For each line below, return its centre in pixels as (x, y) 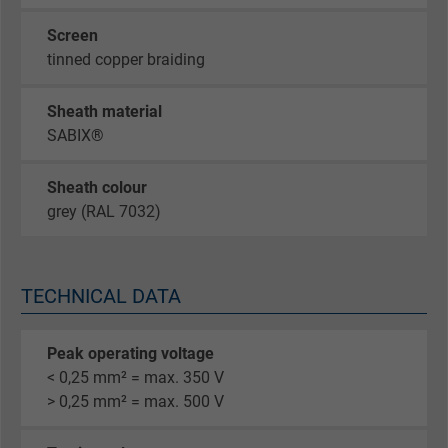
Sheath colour (97, 188)
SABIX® (75, 136)
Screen (72, 36)
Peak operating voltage (130, 354)
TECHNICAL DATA (101, 296)
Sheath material (104, 112)
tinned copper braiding (126, 60)
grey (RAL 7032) (104, 212)
